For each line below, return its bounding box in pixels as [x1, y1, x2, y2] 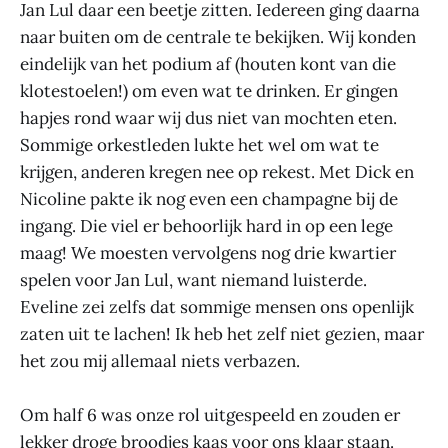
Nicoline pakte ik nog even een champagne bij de [20, 187, 398, 210]
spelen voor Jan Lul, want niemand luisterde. [20, 268, 367, 291]
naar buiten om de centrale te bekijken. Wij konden [20, 25, 416, 48]
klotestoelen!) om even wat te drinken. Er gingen [20, 79, 398, 102]
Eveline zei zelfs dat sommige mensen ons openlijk [20, 295, 414, 318]
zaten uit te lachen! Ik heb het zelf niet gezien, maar [20, 322, 424, 345]
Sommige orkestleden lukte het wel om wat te [20, 133, 379, 156]
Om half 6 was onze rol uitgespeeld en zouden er [20, 403, 400, 426]
